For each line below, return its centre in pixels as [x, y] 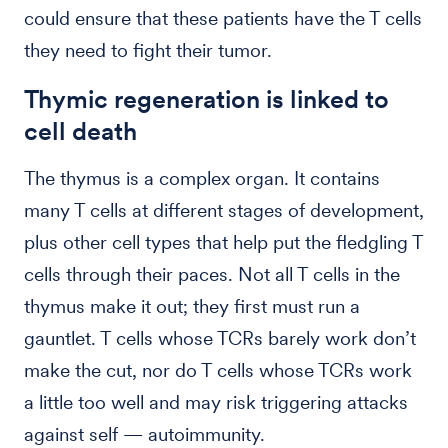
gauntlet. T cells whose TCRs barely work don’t [220, 338]
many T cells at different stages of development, [224, 210]
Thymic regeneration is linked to [206, 99]
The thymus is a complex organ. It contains [202, 178]
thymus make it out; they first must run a [192, 306]
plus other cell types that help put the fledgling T [223, 242]
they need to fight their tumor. [148, 50]
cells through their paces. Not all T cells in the [212, 274]
